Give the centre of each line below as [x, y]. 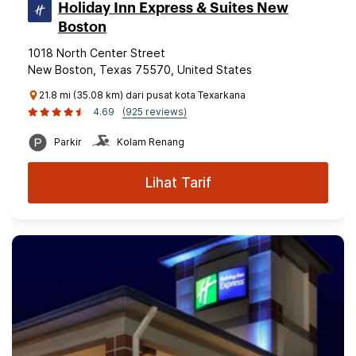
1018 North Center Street [97, 53]
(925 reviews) [155, 112]
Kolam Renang [151, 142]
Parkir [68, 142]
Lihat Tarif [178, 183]
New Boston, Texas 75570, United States [140, 70]
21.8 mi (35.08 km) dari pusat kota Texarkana [142, 95]
